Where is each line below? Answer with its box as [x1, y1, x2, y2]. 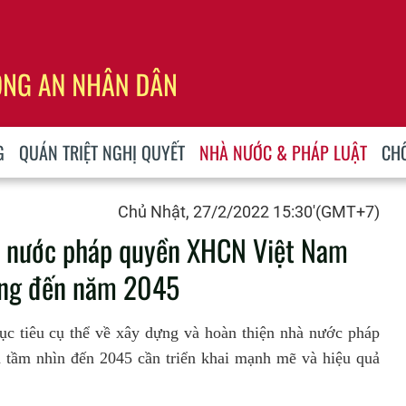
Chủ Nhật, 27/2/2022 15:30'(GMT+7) [118, 202, 380, 221]
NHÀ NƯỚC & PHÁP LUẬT [199, 139, 368, 166]
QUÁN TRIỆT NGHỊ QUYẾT [19, 139, 186, 166]
